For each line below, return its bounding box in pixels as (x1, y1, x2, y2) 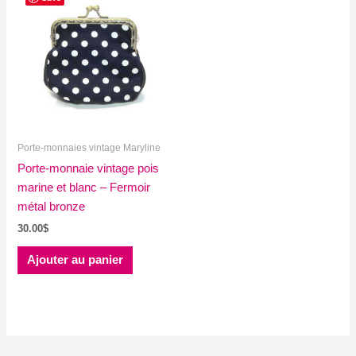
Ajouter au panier (27, 253, 124, 267)
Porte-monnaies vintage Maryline (17, 141, 161, 153)
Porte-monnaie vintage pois (17, 161, 160, 175)
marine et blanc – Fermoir (17, 180, 151, 194)
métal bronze (17, 199, 86, 213)
